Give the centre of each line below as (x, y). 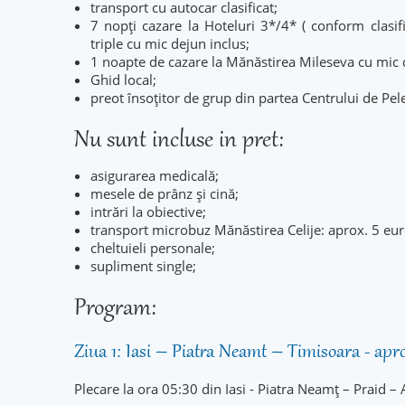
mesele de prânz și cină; (165, 193)
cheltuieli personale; (153, 248)
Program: (118, 309)
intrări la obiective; (148, 212)
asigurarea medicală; (155, 175)
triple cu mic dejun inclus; (170, 43)
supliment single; (143, 266)
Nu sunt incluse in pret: (182, 141)
